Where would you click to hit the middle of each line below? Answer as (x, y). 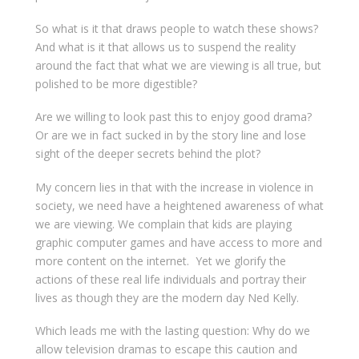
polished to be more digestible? (116, 83)
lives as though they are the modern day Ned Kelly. (167, 297)
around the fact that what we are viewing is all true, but (178, 65)
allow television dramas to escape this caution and (166, 349)
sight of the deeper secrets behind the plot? (147, 154)
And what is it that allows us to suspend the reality (165, 46)
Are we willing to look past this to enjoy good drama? (173, 117)
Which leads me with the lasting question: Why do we (172, 330)
